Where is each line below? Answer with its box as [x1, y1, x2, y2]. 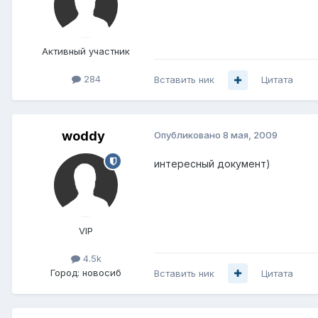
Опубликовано [154, 129, 223, 141]
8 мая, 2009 [223, 129, 278, 141]
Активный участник [42, 45, 130, 57]
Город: [50, 266, 79, 278]
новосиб [82, 266, 121, 278]
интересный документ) [154, 158, 270, 170]
